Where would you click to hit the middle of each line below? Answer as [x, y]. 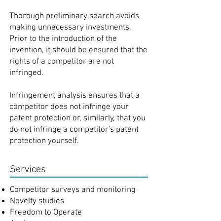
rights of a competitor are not [62, 62]
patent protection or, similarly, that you [77, 118]
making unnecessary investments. [70, 28]
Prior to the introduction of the [63, 39]
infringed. [26, 73]
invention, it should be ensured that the [78, 50]
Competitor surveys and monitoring [73, 190]
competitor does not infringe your [69, 107]
